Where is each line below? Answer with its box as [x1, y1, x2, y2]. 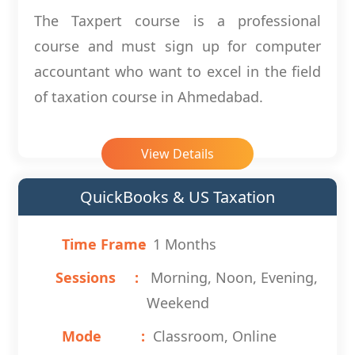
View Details [141, 145, 214, 163]
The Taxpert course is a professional [34, 11, 321, 31]
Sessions [55, 268, 116, 288]
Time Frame [62, 235, 147, 254]
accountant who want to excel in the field [34, 62, 321, 82]
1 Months [153, 235, 216, 254]
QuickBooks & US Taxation [80, 186, 275, 208]
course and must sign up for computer [34, 36, 321, 56]
